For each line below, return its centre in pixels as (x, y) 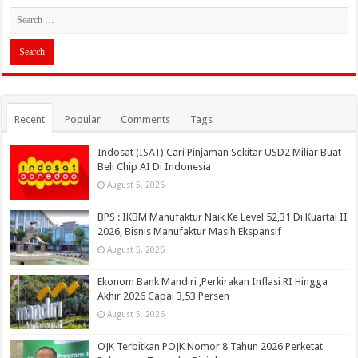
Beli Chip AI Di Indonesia (155, 166)
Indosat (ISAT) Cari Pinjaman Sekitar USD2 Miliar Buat (220, 152)
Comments (146, 119)
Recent (30, 119)
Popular (83, 119)
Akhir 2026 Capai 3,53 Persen (164, 296)
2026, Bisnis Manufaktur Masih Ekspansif (190, 231)
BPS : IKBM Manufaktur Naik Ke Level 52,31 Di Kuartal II (223, 217)
